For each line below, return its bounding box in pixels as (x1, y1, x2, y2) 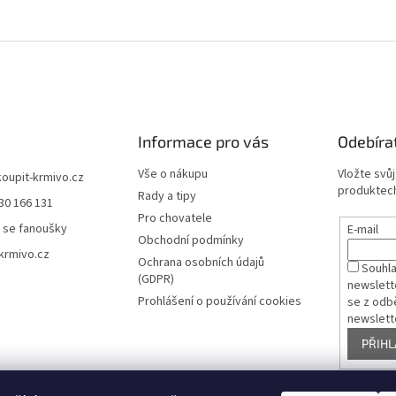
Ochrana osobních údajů (137, 254, 264, 271)
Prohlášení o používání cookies (137, 293, 301, 310)
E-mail (347, 220, 379, 239)
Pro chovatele (137, 209, 212, 227)
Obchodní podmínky (137, 232, 244, 249)
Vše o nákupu (137, 165, 208, 183)
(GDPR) (137, 270, 174, 288)
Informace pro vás (137, 132, 269, 151)
